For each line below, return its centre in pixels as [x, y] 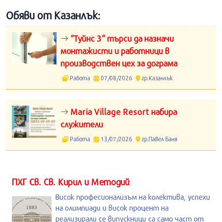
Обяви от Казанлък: [53, 15]
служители [82, 124]
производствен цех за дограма [119, 63]
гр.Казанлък [156, 78]
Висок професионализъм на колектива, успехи [133, 197]
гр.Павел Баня [159, 139]
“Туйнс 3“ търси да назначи [121, 38]
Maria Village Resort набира [123, 112]
